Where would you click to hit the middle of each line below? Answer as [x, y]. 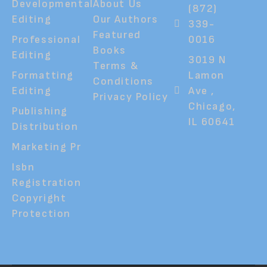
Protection [41, 213]
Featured [117, 35]
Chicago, [212, 106]
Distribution [45, 126]
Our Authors [126, 19]
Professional [46, 39]
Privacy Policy [131, 97]
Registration [47, 182]
